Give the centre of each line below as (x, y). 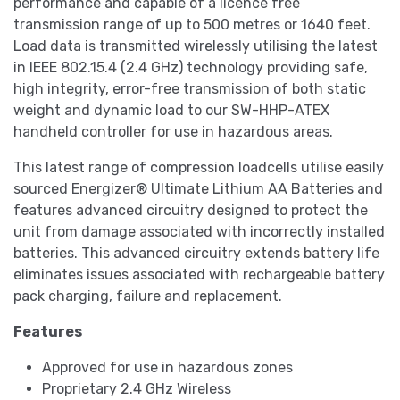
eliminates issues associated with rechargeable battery (199, 275)
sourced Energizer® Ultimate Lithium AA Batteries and (198, 189)
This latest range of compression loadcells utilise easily (199, 168)
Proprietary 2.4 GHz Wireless (137, 389)
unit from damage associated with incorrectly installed (199, 232)
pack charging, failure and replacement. (148, 296)
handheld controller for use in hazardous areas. (173, 132)
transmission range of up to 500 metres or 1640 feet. (192, 25)
